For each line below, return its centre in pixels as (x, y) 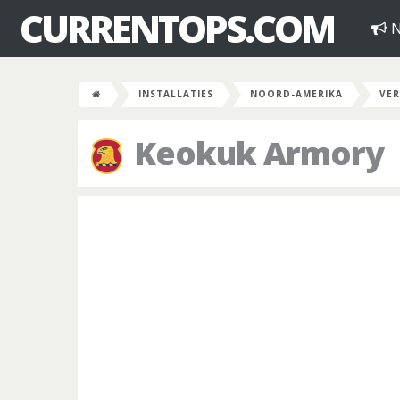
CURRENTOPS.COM (177, 28)
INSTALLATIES (176, 94)
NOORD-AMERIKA (296, 94)
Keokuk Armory (255, 153)
